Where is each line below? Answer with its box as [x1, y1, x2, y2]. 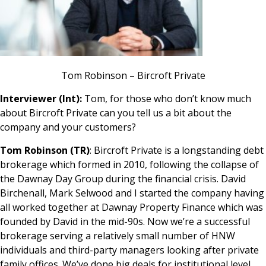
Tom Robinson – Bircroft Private [61, 68, 205, 82]
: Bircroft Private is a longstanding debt [90, 143, 264, 157]
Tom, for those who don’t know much [82, 91, 251, 105]
